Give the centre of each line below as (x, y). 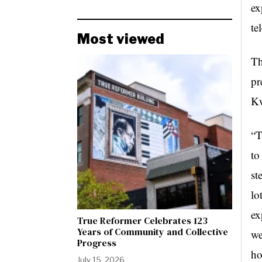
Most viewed (121, 39)
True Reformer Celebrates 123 (142, 220)
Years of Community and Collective (153, 232)
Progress (97, 243)
